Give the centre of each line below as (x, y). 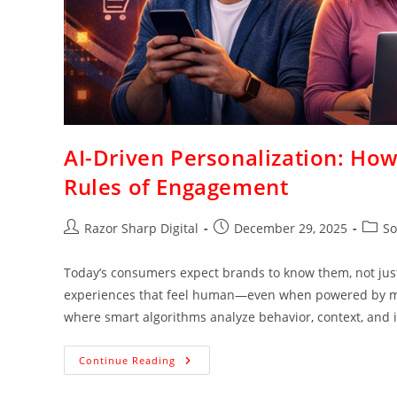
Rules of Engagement (176, 187)
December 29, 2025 (291, 228)
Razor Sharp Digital (141, 228)
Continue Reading (127, 360)
